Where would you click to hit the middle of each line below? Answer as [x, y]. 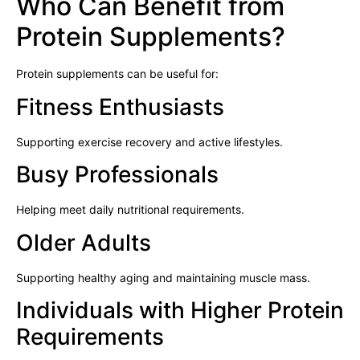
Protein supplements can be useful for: [117, 74]
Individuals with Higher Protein [180, 310]
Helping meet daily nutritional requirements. [130, 210]
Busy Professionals [117, 175]
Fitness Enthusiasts [120, 106]
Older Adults [84, 242]
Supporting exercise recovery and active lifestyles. [149, 141]
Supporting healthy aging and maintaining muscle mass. [163, 277]
